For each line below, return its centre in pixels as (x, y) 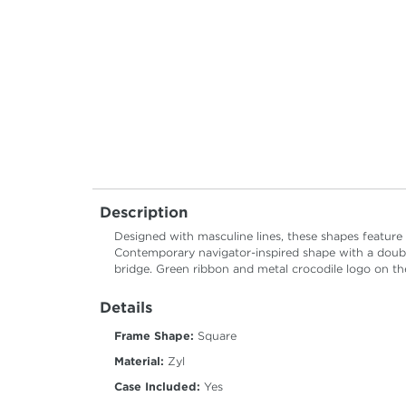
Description (144, 213)
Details (126, 308)
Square (215, 336)
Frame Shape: (154, 336)
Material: (139, 362)
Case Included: (157, 387)
